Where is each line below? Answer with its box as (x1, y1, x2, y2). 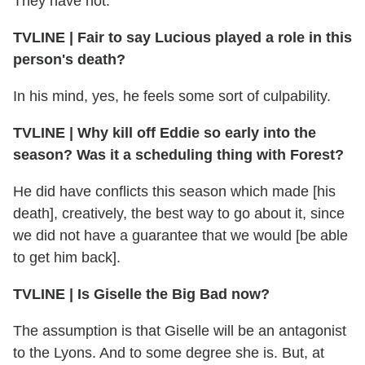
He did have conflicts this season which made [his (13, 182, 336, 200)
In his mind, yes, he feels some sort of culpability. (13, 87, 331, 104)
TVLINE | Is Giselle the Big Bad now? (13, 285, 270, 302)
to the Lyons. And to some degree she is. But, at (13, 344, 324, 361)
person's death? (13, 51, 130, 68)
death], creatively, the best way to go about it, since (13, 204, 345, 222)
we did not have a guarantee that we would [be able (13, 226, 348, 244)
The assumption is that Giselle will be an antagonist (13, 322, 346, 339)
